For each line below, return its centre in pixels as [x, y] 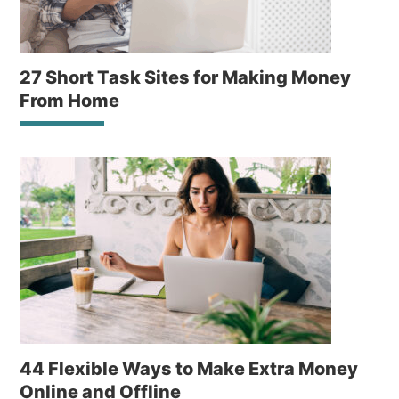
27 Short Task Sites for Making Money [186, 77]
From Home [70, 101]
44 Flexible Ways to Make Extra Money [189, 369]
